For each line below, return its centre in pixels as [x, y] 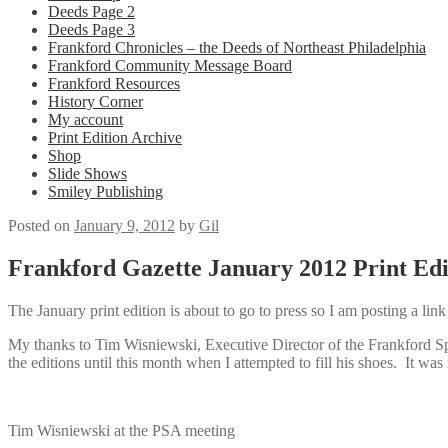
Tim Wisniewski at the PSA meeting [121, 430]
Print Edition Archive [115, 137]
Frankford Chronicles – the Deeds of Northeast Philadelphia [237, 47]
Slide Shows [87, 173]
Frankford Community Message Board [170, 65]
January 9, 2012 [124, 225]
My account [85, 119]
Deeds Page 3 [91, 29]
